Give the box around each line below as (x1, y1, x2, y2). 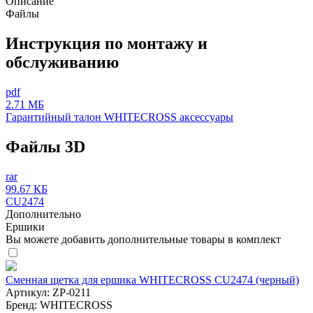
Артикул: (6, 286, 50, 298)
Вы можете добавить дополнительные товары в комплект (6, 233, 281, 245)
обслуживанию (6, 52, 119, 71)
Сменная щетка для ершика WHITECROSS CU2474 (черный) (6, 273, 299, 286)
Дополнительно (6, 208, 81, 220)
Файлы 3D (6, 137, 85, 156)
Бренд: (6, 298, 37, 311)
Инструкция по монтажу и (6, 34, 208, 52)
